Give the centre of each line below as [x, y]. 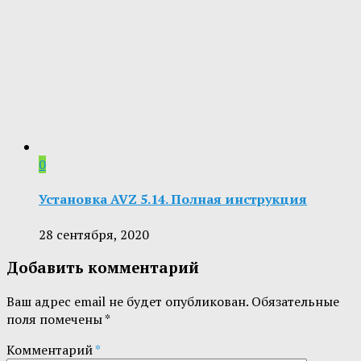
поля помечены [56, 320]
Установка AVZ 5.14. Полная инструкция [173, 199]
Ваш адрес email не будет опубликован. [127, 302]
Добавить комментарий [103, 268]
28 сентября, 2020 [94, 234]
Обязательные [295, 302]
